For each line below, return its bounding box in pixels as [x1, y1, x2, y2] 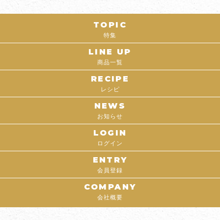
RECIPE [90, 74, 130, 83]
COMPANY [83, 182, 137, 192]
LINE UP [88, 47, 132, 56]
